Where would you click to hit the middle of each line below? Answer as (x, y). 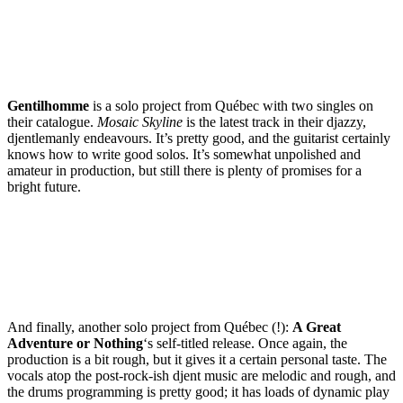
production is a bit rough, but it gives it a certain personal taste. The (197, 359)
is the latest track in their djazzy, (274, 121)
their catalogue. (52, 121)
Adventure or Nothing (75, 343)
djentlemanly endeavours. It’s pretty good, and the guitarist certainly (199, 138)
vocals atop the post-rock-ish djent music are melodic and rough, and (201, 375)
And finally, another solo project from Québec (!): (150, 327)
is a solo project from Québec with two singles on (231, 105)
